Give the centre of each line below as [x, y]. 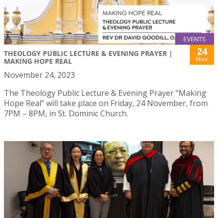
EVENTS [195, 39]
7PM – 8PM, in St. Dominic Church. [66, 114]
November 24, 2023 [39, 75]
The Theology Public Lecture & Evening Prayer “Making [105, 93]
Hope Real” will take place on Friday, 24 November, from [106, 103]
